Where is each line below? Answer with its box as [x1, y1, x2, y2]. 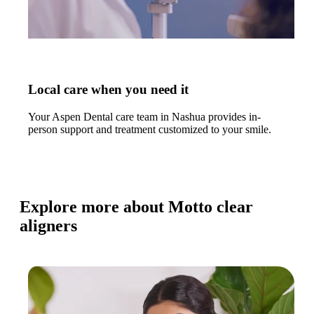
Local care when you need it [28, 82, 189, 97]
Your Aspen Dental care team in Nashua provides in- [28, 111, 261, 123]
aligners [20, 216, 77, 235]
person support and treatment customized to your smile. [28, 123, 271, 135]
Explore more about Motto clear [20, 197, 253, 216]
